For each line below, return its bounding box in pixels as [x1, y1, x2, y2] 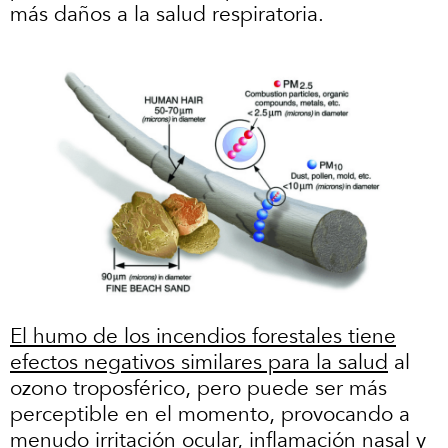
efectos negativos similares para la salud [10, 347, 388, 377]
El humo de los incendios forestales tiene [10, 321, 396, 351]
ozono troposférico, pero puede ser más [10, 373, 387, 403]
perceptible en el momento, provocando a [10, 399, 410, 429]
